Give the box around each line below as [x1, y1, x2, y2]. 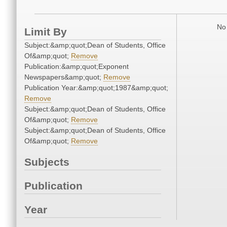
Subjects [24, 156, 69, 168]
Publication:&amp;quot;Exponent [24, 62, 129, 71]
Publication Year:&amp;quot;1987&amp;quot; [24, 84, 168, 92]
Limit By [24, 26, 67, 38]
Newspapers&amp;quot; [24, 73, 103, 82]
